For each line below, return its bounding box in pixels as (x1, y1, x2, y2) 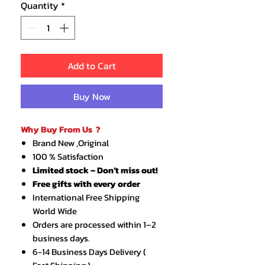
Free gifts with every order (33, 177, 140, 191)
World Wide (33, 204, 77, 218)
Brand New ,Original (33, 136, 111, 150)
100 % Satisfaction (33, 150, 104, 164)
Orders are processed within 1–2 (33, 218, 156, 232)
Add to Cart (67, 59, 116, 73)
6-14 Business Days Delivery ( (33, 245, 146, 259)
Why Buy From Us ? (21, 122, 101, 137)
